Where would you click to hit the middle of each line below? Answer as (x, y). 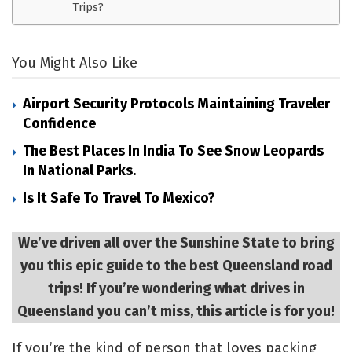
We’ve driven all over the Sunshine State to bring (176, 243)
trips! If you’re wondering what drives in (176, 289)
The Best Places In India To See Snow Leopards (173, 151)
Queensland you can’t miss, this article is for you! (176, 312)
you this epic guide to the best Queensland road (176, 266)
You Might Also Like (75, 63)
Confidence (59, 124)
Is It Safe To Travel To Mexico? (119, 198)
